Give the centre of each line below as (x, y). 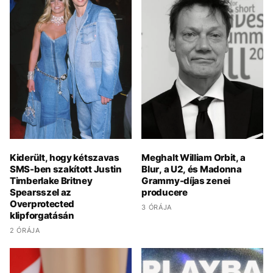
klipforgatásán (42, 216)
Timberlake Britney (51, 181)
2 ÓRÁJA (25, 231)
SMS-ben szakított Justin (66, 169)
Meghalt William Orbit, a (194, 158)
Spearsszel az (41, 193)
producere (165, 193)
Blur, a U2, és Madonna (192, 169)
